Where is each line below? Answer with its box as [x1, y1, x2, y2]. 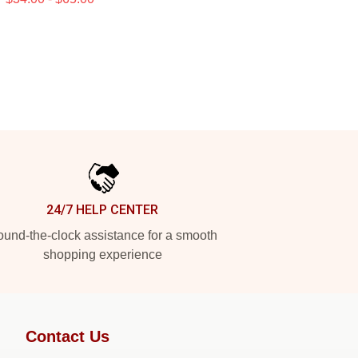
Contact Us [26, 328, 109, 345]
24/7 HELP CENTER [46, 202, 158, 217]
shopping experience [42, 248, 162, 261]
